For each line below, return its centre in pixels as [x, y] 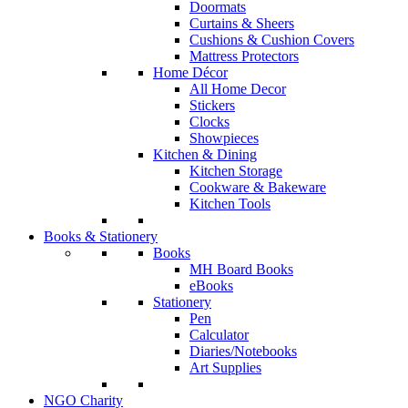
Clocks [209, 121]
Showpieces [224, 138]
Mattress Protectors [244, 56]
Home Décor [190, 72]
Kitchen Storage [236, 170]
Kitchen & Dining [205, 154]
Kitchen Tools [230, 203]
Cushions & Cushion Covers [272, 39]
